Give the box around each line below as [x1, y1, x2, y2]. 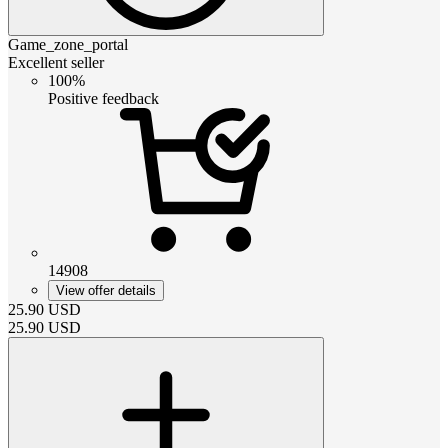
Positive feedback [48, 89, 159, 107]
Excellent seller [8, 53, 104, 71]
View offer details [56, 282, 156, 298]
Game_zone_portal [8, 35, 128, 53]
